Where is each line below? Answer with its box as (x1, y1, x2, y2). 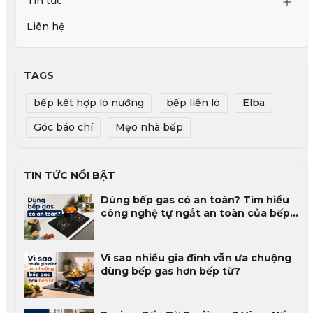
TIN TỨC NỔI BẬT (23, 169, 115, 182)
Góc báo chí (33, 121, 93, 133)
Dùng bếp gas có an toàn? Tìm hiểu (100, 194, 289, 206)
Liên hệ (26, 20, 65, 33)
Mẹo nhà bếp (115, 121, 183, 133)
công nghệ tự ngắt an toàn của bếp (100, 207, 290, 219)
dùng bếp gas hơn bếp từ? (100, 264, 240, 277)
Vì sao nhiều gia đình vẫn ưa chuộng (100, 251, 291, 264)
